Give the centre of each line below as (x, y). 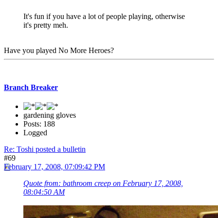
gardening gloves (50, 115)
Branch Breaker (31, 87)
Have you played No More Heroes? (59, 51)
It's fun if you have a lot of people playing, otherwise (104, 17)
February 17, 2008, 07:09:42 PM (54, 167)
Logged (35, 133)
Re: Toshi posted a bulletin (45, 149)
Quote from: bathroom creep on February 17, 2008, (103, 183)
